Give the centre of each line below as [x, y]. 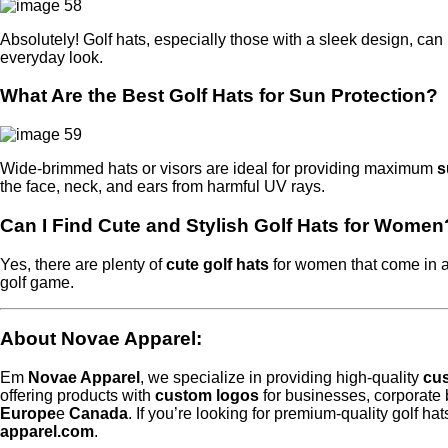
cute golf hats [217, 264]
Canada [98, 414]
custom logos [207, 396]
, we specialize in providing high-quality [281, 378]
